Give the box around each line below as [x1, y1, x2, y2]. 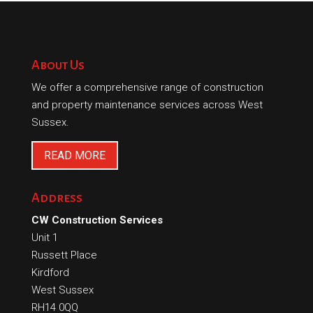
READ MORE [43, 149, 105, 163]
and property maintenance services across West [31, 99, 263, 112]
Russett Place [31, 248, 97, 261]
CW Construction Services [31, 213, 163, 226]
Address [31, 190, 82, 205]
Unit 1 [31, 231, 58, 244]
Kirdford [31, 265, 69, 279]
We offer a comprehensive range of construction [31, 81, 263, 94]
